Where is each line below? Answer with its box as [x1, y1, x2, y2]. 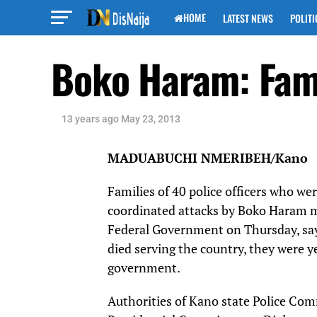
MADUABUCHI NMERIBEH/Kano [108, 150, 308, 166]
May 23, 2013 [121, 113, 180, 125]
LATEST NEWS [223, 11, 273, 25]
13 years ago [62, 113, 119, 125]
